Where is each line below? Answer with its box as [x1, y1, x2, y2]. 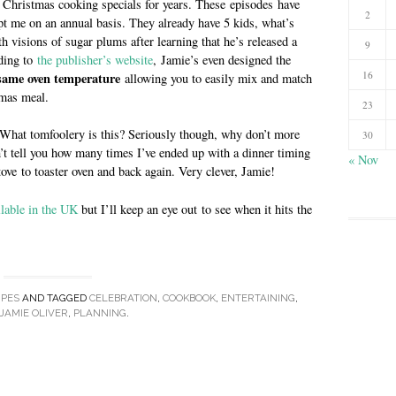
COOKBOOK [162, 291, 216, 304]
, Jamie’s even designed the [153, 50, 291, 68]
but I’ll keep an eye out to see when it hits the [78, 201, 312, 218]
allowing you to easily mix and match [120, 69, 312, 87]
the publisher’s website [37, 50, 153, 68]
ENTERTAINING [220, 291, 295, 304]
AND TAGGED [19, 291, 89, 304]
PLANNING [73, 306, 126, 319]
